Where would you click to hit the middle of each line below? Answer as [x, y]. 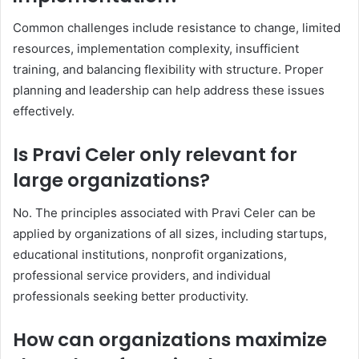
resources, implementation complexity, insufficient [156, 49]
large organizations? [111, 181]
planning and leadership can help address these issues [169, 91]
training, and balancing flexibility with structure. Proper [168, 70]
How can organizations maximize [170, 339]
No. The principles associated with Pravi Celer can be [164, 212]
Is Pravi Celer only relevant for [155, 155]
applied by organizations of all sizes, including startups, [170, 233]
